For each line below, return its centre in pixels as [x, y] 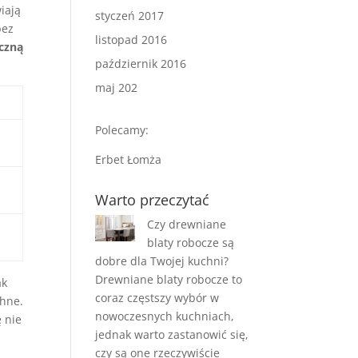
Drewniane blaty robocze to [169, 279]
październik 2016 [141, 64]
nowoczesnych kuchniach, [165, 316]
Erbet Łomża [129, 159]
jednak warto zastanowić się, [172, 334]
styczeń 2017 [130, 16]
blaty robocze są [191, 243]
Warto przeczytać [153, 200]
